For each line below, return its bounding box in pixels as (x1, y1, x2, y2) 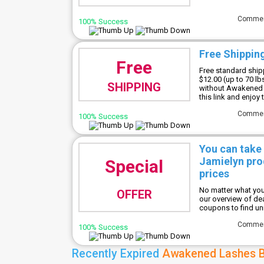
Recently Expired (72, 247, 162, 260)
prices (199, 167, 229, 180)
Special (105, 156, 164, 177)
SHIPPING (107, 80, 161, 95)
